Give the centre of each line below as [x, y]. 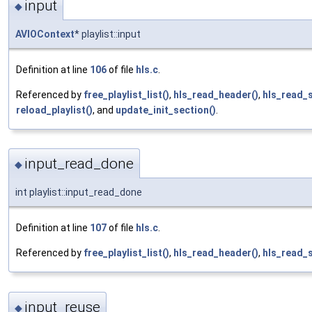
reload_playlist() [54, 110]
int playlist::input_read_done [79, 193]
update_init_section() [166, 110]
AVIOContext [45, 34]
